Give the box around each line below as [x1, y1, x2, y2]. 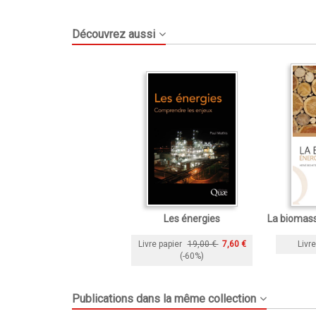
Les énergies [164, 213, 220, 224]
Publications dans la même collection [72, 292, 256, 305]
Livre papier [138, 238, 182, 249]
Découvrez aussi [72, 28, 155, 41]
